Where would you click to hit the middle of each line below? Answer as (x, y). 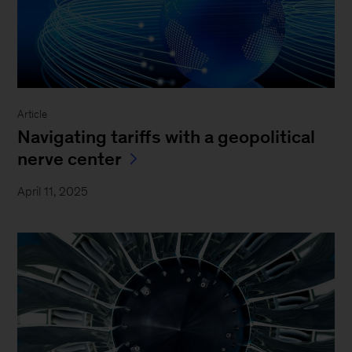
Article (33, 114)
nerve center (70, 158)
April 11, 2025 (53, 191)
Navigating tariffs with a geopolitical (167, 136)
